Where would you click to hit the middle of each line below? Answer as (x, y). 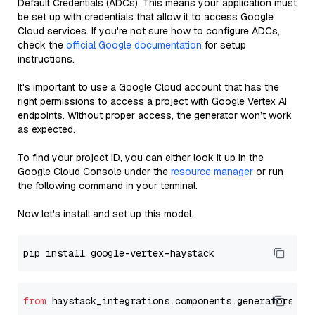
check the (42, 45)
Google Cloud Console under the (94, 172)
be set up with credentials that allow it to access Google (146, 17)
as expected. (46, 129)
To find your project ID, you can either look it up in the (141, 157)
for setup (224, 45)
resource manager (212, 172)
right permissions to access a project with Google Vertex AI (152, 101)
